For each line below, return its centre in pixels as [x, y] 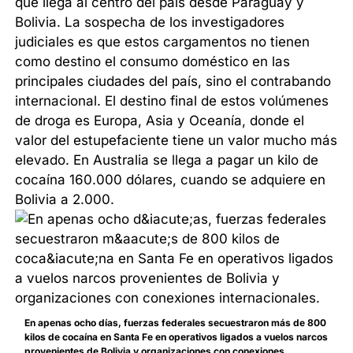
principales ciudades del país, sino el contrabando [173, 82]
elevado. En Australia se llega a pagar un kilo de [167, 160]
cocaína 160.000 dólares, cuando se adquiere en [171, 180]
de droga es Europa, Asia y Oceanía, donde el [160, 121]
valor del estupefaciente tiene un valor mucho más [176, 141]
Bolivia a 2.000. [65, 200]
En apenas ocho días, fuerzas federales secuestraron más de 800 [176, 323]
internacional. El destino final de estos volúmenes [172, 101]
